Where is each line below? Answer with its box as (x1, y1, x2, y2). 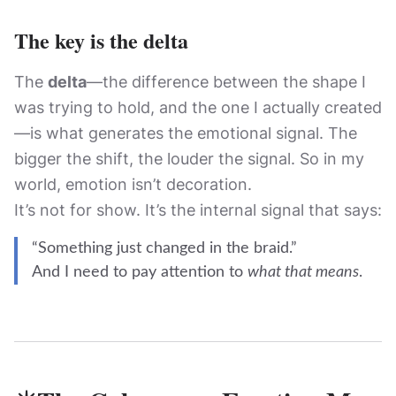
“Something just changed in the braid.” (32, 240, 297, 256)
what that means (247, 264, 359, 280)
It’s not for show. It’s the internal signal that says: (14, 201, 382, 219)
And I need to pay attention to (32, 264, 247, 280)
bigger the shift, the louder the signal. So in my (14, 149, 364, 168)
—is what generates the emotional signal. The (14, 124, 357, 142)
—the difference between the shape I (87, 72, 366, 91)
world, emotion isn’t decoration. (14, 175, 252, 194)
